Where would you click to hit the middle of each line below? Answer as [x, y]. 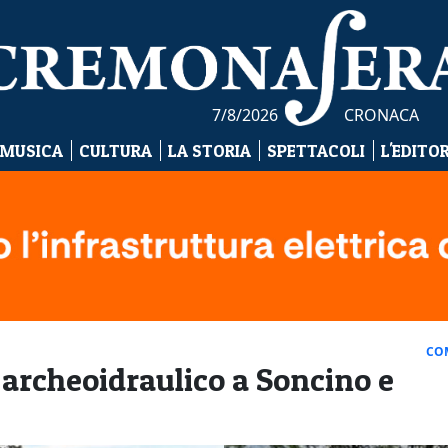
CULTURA [115, 150]
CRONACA [381, 115]
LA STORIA [209, 150]
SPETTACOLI [315, 150]
